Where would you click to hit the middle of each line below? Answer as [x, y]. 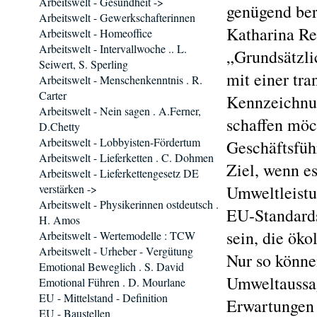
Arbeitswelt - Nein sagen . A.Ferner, [120, 111]
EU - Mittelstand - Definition [103, 298]
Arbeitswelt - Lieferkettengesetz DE [119, 173]
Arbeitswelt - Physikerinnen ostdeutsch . [129, 204]
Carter [53, 95]
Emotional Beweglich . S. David [111, 266]
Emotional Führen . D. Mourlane [112, 282]
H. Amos [59, 220]
